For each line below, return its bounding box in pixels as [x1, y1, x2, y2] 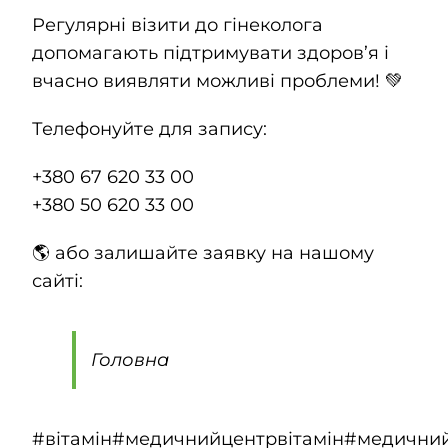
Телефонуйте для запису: [31, 117, 267, 140]
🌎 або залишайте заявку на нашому [31, 241, 374, 264]
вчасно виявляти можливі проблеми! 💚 [31, 69, 403, 92]
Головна [90, 348, 169, 371]
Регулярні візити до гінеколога [31, 13, 323, 36]
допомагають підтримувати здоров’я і [31, 41, 389, 64]
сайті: [31, 269, 83, 292]
